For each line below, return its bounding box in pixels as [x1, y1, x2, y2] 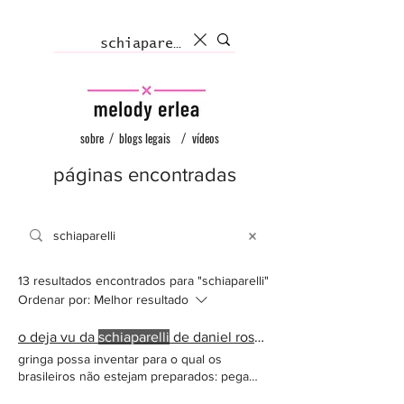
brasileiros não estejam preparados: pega [18, 369, 249, 383]
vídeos [192, 129, 219, 147]
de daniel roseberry [170, 329, 254, 344]
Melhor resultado [94, 292, 188, 307]
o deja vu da [18, 329, 98, 344]
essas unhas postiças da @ [18, 386, 169, 400]
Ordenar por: [18, 292, 90, 307]
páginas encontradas [52, 164, 236, 185]
